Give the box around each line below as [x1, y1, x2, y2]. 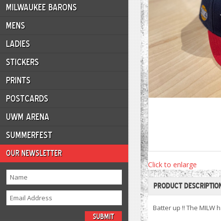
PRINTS [6, 75, 31, 86]
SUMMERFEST [6, 130, 52, 141]
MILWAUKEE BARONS [6, 2, 77, 13]
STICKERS [6, 57, 39, 68]
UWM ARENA [6, 111, 49, 122]
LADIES [6, 38, 30, 49]
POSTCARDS [6, 93, 48, 104]
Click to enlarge [148, 160, 197, 169]
